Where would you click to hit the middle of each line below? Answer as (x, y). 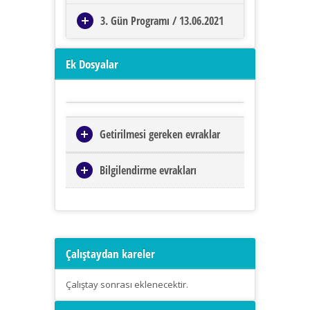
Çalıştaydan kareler (110, 254)
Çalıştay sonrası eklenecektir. (127, 285)
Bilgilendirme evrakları (148, 171)
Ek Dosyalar (92, 64)
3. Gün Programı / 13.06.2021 (162, 21)
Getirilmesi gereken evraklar (160, 135)
